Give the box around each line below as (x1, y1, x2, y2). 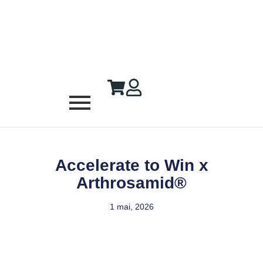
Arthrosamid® (76, 174, 187, 193)
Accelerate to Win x (55, 156, 208, 175)
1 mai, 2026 (109, 202, 154, 212)
